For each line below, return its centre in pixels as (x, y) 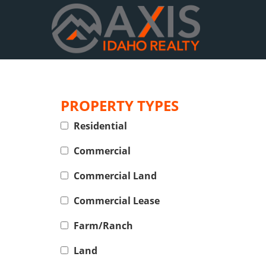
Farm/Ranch (103, 226)
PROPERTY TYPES (120, 105)
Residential (100, 126)
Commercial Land (115, 176)
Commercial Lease (117, 201)
